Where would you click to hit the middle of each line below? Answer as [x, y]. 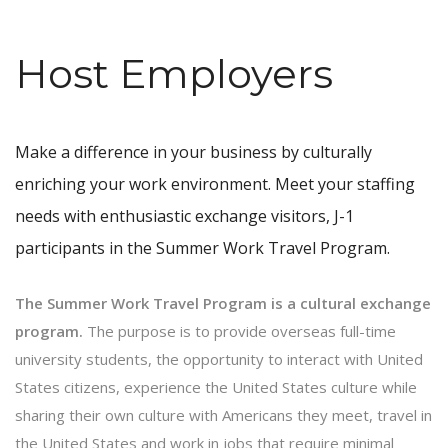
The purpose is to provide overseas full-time [239, 330]
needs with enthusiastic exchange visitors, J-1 [184, 215]
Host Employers [174, 73]
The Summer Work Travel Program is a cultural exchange [223, 302]
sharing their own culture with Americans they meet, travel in [223, 414]
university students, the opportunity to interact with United [219, 358]
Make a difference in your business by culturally [193, 151]
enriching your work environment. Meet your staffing [215, 183]
